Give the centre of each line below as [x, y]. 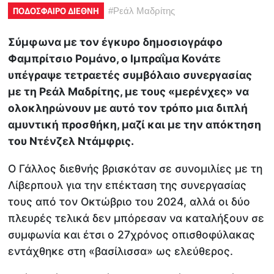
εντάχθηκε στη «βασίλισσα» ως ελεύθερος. [121, 251]
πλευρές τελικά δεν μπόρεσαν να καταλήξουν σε [136, 218]
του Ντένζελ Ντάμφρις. [71, 141]
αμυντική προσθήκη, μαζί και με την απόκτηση [135, 125]
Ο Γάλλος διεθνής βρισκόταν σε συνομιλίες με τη [135, 168]
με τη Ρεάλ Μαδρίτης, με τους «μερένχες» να [129, 92]
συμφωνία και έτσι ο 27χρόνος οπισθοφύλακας [132, 234]
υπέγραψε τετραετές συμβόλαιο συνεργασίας [130, 75]
